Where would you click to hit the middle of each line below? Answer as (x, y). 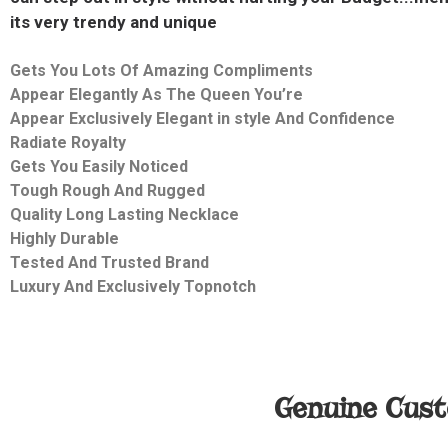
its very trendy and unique (113, 22)
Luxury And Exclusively (97, 286)
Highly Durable (64, 238)
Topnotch (220, 286)
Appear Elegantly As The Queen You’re (156, 94)
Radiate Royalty (70, 142)
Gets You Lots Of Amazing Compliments (161, 70)
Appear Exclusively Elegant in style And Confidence (202, 118)
